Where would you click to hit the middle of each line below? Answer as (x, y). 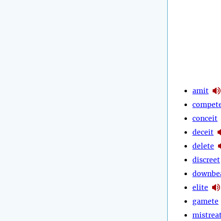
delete (203, 146)
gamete (205, 201)
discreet (206, 160)
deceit (203, 132)
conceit (205, 118)
